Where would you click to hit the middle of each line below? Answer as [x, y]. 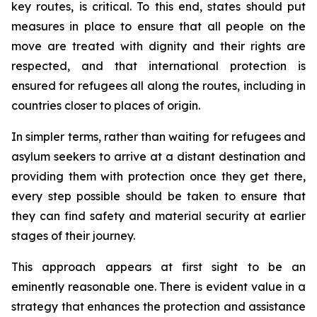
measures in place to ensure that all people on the [158, 26]
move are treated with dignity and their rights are [158, 46]
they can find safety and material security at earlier [158, 216]
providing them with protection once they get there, [158, 176]
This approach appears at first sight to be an [158, 267]
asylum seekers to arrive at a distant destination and [158, 156]
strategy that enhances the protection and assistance [158, 306]
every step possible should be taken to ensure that [158, 196]
